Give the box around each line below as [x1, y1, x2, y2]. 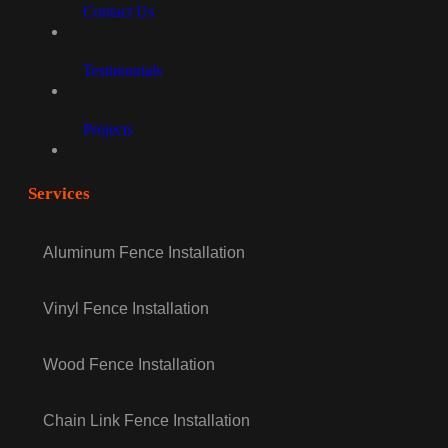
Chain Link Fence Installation [43, 412, 250, 430]
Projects [83, 121, 133, 139]
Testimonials [83, 62, 162, 80]
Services [28, 184, 90, 204]
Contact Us [83, 3, 154, 21]
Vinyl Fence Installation [43, 300, 209, 318]
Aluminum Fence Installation [43, 244, 245, 262]
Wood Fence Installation [43, 356, 215, 374]
